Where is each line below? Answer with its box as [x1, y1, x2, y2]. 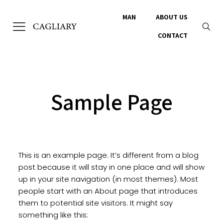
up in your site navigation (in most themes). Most [18, 174, 198, 184]
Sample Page [50, 87, 173, 116]
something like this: [18, 210, 88, 220]
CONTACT [158, 31, 188, 40]
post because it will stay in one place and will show [18, 162, 205, 172]
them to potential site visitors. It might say [18, 198, 173, 208]
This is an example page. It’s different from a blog [18, 150, 199, 160]
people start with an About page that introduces [18, 186, 198, 196]
